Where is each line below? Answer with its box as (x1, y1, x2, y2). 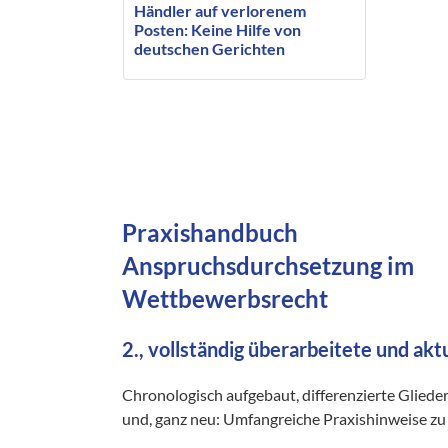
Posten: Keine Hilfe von (133, 20, 301, 40)
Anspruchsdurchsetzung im (122, 250, 415, 280)
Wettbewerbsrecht (122, 283, 329, 313)
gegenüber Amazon (133, 58, 272, 78)
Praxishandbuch (122, 217, 299, 247)
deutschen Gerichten (133, 39, 285, 59)
